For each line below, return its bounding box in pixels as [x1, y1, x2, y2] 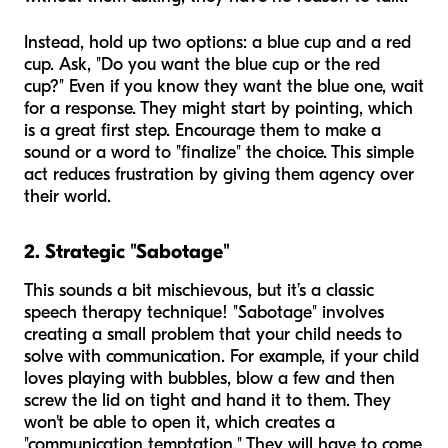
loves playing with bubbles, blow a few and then [24, 367, 395, 389]
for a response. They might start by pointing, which [24, 97, 413, 119]
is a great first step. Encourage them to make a [24, 119, 381, 141]
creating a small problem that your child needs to [24, 323, 402, 345]
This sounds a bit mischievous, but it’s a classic [24, 279, 374, 301]
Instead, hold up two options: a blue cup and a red [24, 31, 411, 53]
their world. [24, 185, 111, 207]
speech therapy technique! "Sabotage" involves [24, 301, 384, 323]
